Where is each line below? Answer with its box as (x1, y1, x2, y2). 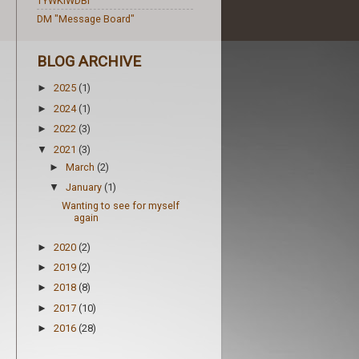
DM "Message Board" (37, 12, 135, 25)
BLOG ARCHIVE (37, 51, 141, 71)
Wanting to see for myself (62, 199, 180, 212)
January (66, 181, 105, 194)
